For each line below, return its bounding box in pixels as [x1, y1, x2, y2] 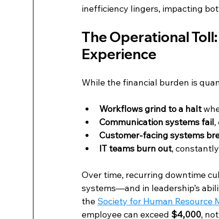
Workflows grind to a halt [99, 103, 202, 114]
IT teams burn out [99, 142, 172, 154]
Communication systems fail [99, 116, 215, 128]
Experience [82, 45, 157, 63]
